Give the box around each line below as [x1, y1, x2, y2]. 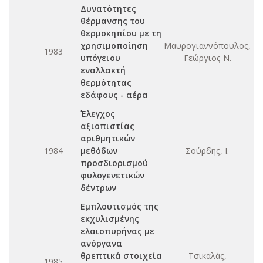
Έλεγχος [80, 108, 115, 119]
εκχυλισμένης [80, 213, 139, 224]
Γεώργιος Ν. [183, 52, 231, 63]
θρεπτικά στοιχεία [80, 250, 162, 261]
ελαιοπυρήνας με [80, 225, 154, 237]
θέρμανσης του [80, 15, 145, 26]
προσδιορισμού [80, 157, 148, 168]
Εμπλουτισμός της [80, 201, 159, 212]
